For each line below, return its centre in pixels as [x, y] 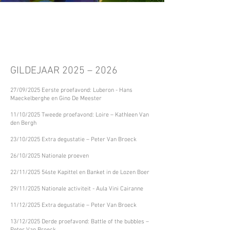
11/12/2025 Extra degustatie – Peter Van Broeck [73, 205]
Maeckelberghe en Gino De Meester [56, 99]
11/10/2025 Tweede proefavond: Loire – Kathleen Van [80, 115]
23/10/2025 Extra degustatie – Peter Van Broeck [73, 140]
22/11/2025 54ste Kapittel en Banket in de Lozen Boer [80, 172]
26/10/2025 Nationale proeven [50, 156]
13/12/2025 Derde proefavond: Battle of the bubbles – [80, 222]
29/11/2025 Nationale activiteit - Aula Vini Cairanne [77, 189]
